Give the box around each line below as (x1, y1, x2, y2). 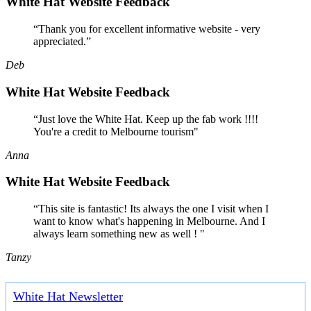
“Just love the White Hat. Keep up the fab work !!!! (33, 112, 258, 125)
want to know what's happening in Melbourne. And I (33, 215, 265, 227)
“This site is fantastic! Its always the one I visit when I (33, 202, 269, 215)
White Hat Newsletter (13, 289, 123, 303)
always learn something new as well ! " (33, 227, 205, 239)
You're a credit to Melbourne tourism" (33, 125, 199, 137)
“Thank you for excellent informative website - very (33, 23, 260, 35)
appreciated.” (33, 35, 91, 48)
